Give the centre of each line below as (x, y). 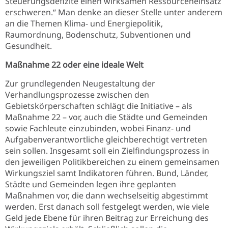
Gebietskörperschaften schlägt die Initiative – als (99, 106)
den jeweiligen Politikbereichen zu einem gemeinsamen (112, 162)
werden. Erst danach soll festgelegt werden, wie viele (107, 207)
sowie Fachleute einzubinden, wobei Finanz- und (98, 128)
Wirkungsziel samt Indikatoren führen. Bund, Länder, (107, 173)
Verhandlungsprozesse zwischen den (77, 95)
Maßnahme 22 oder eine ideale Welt (74, 65)
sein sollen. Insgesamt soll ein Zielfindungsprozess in (107, 151)
